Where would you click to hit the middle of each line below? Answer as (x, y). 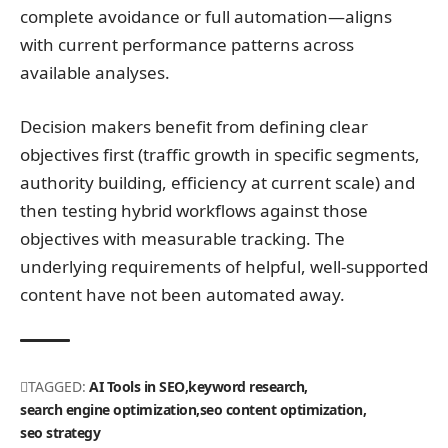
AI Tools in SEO (137, 386)
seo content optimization (281, 409)
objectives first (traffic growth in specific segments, (220, 154)
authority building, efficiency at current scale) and (217, 182)
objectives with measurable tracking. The (182, 238)
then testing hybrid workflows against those (194, 210)
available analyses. (95, 73)
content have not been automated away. (182, 294)
